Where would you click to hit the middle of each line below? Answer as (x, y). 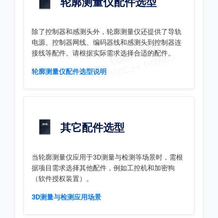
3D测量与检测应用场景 (66, 197)
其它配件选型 (91, 127)
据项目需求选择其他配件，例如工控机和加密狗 (103, 168)
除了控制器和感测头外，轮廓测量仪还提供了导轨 (107, 31)
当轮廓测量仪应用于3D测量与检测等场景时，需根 (107, 157)
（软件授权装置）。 (62, 178)
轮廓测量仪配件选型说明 (69, 71)
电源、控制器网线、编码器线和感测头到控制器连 (107, 42)
